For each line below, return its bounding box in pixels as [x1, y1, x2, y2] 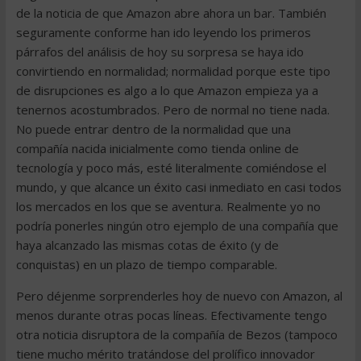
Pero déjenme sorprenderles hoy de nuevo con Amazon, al [15, 288, 342, 304]
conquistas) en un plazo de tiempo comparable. [15, 256, 277, 272]
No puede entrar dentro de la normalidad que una [15, 121, 291, 137]
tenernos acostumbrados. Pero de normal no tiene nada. [15, 102, 330, 118]
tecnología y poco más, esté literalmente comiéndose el [15, 160, 326, 176]
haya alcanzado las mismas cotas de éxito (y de [15, 237, 279, 253]
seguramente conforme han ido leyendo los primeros [15, 24, 311, 40]
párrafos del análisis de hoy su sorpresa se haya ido [15, 44, 304, 60]
